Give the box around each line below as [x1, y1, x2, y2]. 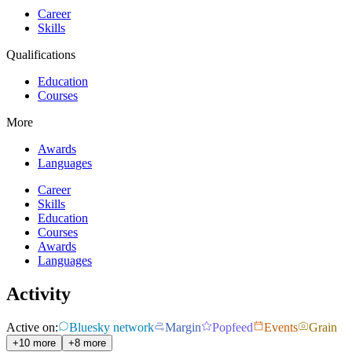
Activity [6, 284, 71, 305]
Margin [165, 321, 201, 335]
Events [264, 321, 298, 335]
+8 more [68, 337, 106, 350]
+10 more [13, 337, 56, 350]
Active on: [6, 321, 58, 335]
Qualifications [6, 48, 75, 62]
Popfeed [212, 321, 253, 335]
